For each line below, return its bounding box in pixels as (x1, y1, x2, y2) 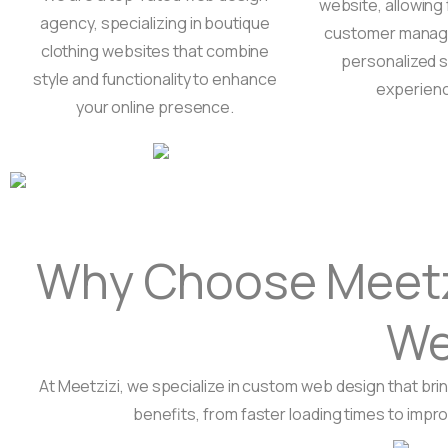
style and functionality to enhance (33, 68, 277, 90)
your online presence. (75, 96, 235, 118)
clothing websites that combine (40, 40, 270, 62)
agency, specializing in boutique (40, 12, 270, 34)
